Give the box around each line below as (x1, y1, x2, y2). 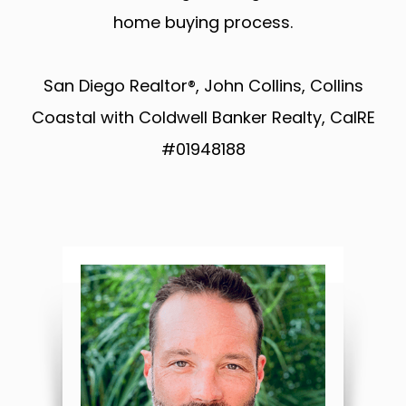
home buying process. (113, 11, 293, 34)
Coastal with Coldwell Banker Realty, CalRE (31, 106, 375, 129)
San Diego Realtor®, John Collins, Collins (43, 74, 363, 97)
